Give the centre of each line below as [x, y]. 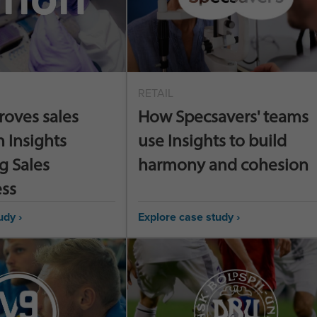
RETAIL [156, 93]
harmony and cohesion [223, 165]
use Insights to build [212, 140]
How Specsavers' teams [223, 116]
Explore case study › [189, 217]
